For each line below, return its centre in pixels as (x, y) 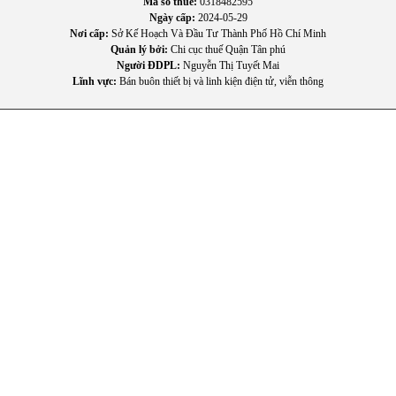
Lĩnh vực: (95, 81)
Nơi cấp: (89, 34)
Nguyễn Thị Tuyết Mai (230, 65)
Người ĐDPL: (148, 65)
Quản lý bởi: (139, 49)
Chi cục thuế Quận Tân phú (227, 49)
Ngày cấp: (172, 18)
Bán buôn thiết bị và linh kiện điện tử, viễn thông (220, 81)
